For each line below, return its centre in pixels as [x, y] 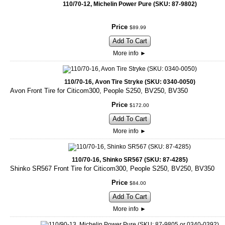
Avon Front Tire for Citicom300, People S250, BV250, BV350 [99, 91]
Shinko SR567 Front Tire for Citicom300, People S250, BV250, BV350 [112, 169]
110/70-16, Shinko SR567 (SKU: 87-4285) [130, 160]
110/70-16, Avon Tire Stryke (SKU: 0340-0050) [130, 82]
